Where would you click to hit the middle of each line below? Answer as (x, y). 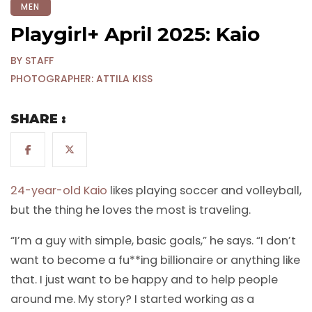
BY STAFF (32, 61)
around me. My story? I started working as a (132, 299)
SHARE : (38, 119)
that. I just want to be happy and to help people (144, 280)
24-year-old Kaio (59, 191)
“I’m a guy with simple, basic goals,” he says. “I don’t (153, 241)
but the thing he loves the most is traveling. (131, 210)
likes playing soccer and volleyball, (204, 191)
